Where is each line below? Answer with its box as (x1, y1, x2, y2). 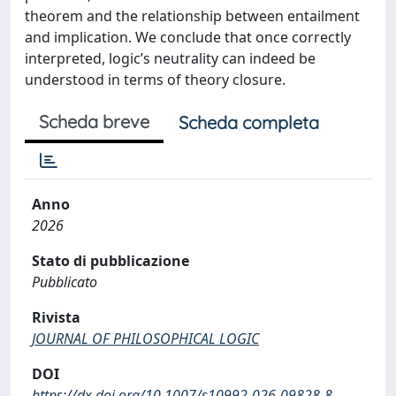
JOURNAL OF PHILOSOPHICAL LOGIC (32, 329, 259, 348)
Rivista (32, 308, 80, 327)
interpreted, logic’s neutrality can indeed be (25, 49, 316, 68)
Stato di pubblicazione (32, 251, 189, 270)
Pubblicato (32, 272, 97, 292)
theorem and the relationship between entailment (25, 6, 360, 26)
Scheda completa (179, 111, 319, 133)
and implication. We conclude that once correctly (25, 27, 351, 47)
